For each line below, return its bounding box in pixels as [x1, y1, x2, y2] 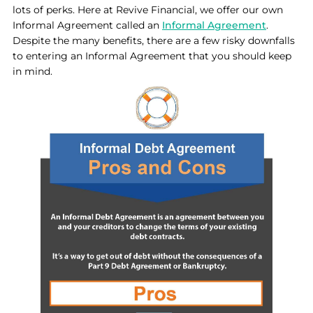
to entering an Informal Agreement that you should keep [13, 50, 291, 62]
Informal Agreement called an [13, 19, 162, 31]
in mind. [13, 65, 52, 78]
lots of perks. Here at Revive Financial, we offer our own [13, 3, 283, 16]
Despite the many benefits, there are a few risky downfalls [13, 34, 295, 47]
